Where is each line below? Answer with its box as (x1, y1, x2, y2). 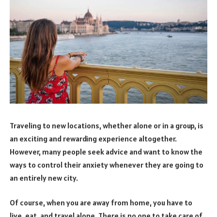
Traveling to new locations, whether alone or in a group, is (10, 120, 203, 130)
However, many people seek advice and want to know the (10, 146, 202, 156)
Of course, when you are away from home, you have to (10, 198, 192, 208)
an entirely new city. (10, 172, 78, 183)
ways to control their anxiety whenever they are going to (10, 159, 203, 170)
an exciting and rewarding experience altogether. (10, 133, 177, 143)
